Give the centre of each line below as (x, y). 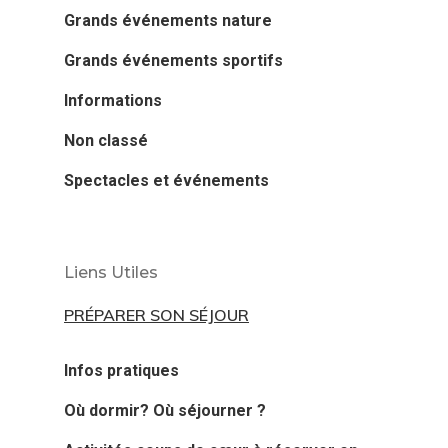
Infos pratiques (121, 370)
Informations (113, 100)
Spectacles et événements (166, 180)
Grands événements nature (168, 20)
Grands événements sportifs (173, 60)
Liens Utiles (111, 272)
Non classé (106, 140)
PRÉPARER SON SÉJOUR (156, 315)
